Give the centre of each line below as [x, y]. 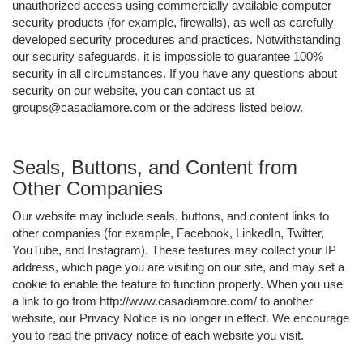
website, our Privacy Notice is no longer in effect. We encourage [181, 318]
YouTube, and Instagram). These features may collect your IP [174, 250]
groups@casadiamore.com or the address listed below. [158, 107]
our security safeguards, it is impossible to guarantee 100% [168, 56]
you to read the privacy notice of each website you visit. [158, 335]
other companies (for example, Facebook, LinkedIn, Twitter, [168, 233]
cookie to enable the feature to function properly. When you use [177, 284]
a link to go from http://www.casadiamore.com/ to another [162, 301]
